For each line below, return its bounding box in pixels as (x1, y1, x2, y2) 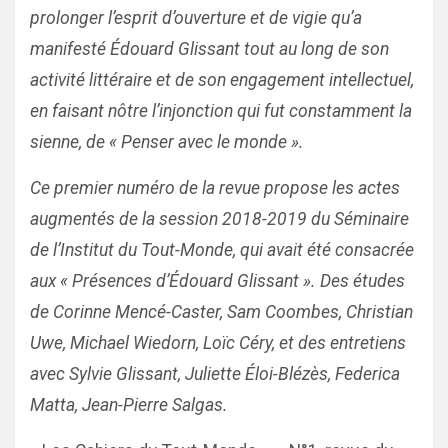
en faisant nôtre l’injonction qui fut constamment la (30, 101, 412, 121)
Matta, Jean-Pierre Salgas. (30, 395, 228, 415)
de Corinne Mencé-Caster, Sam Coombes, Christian (30, 302, 413, 322)
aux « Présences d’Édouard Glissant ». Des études (30, 271, 405, 291)
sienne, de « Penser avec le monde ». (30, 132, 304, 152)
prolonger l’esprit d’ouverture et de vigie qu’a (30, 8, 362, 28)
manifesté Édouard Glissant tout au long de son (30, 39, 389, 59)
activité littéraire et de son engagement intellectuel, (30, 70, 414, 90)
